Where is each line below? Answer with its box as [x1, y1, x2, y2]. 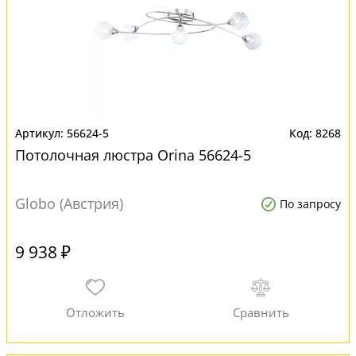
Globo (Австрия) [15, 194, 123, 213]
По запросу [280, 196, 341, 211]
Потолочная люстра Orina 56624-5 [15, 145, 251, 164]
